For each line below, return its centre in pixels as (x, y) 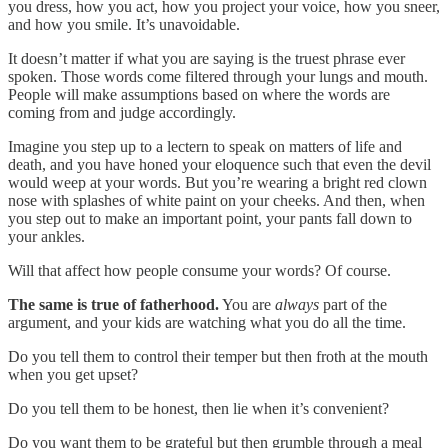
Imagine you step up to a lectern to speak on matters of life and (205, 146)
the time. (379, 322)
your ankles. (46, 236)
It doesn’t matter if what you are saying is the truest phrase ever (206, 58)
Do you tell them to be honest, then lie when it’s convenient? (198, 408)
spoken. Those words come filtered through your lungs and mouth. (218, 76)
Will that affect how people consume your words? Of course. (199, 270)
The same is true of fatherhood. (113, 304)
